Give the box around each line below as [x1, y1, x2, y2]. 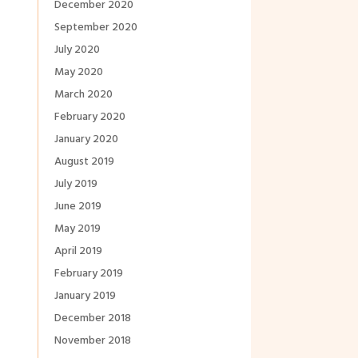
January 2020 [54, 130, 118, 149]
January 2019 [54, 287, 116, 306]
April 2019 [54, 242, 102, 261]
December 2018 [54, 309, 131, 328]
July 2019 [54, 175, 97, 194]
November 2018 [54, 332, 131, 351]
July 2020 [54, 41, 100, 60]
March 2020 [54, 86, 113, 105]
